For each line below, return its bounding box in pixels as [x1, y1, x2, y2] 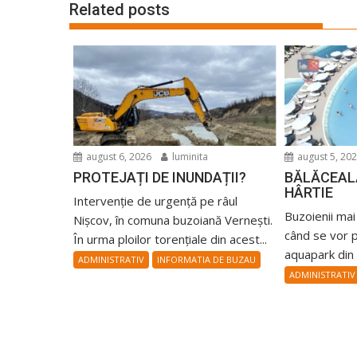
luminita [170, 150, 208, 164]
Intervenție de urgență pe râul [73, 193, 237, 210]
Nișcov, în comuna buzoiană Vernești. [73, 212, 273, 229]
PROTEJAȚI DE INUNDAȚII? [73, 169, 246, 186]
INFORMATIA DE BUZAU [157, 253, 256, 266]
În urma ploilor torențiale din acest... [73, 231, 267, 248]
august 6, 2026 [84, 150, 151, 164]
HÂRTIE [284, 184, 334, 202]
